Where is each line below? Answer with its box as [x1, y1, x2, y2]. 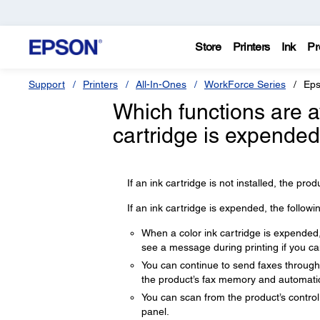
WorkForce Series [204, 79, 286, 90]
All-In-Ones [136, 79, 186, 90]
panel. [141, 306, 169, 317]
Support [29, 79, 65, 90]
